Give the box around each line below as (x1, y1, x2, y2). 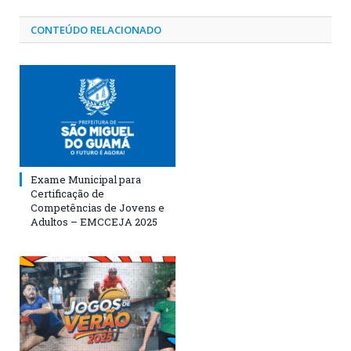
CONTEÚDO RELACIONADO (31, 23, 161, 37)
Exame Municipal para (31, 172, 141, 187)
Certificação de (31, 186, 104, 201)
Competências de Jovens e (31, 201, 165, 215)
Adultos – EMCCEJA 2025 (31, 215, 157, 230)
